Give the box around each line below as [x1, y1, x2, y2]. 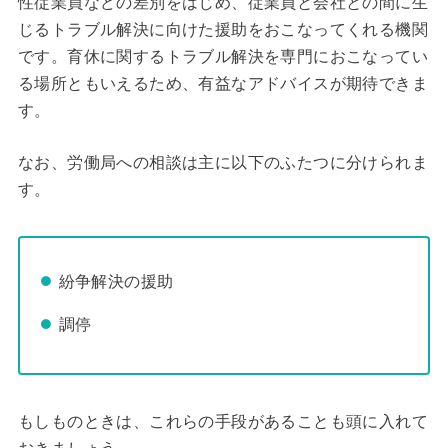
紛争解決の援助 [58, 272, 174, 291]
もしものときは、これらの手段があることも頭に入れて [17, 412, 428, 430]
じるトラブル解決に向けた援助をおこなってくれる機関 [17, 20, 428, 38]
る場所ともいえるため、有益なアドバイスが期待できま [17, 74, 428, 92]
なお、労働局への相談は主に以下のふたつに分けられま [17, 154, 428, 172]
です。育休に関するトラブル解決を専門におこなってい [17, 47, 428, 65]
